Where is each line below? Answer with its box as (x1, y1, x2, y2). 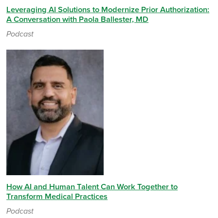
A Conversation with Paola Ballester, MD (6, 15, 149, 25)
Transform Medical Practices (6, 192, 108, 202)
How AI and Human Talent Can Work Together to (6, 182, 178, 192)
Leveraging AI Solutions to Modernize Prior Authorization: (6, 5, 210, 15)
